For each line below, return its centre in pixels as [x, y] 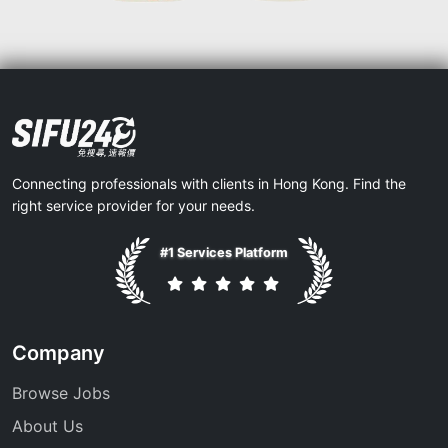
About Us [47, 425]
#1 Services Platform [224, 252]
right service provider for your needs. [133, 205]
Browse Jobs [61, 392]
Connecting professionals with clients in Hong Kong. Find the [209, 183]
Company [58, 352]
